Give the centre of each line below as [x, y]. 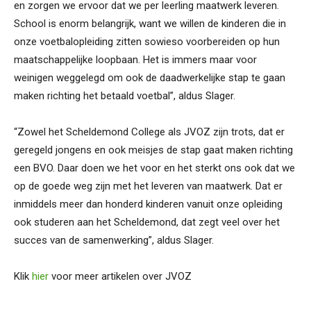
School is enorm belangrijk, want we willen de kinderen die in [150, 24]
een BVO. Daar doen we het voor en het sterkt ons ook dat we [154, 168]
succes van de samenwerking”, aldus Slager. [114, 241]
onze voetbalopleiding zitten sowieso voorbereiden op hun [147, 42]
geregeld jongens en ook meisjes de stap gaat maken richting [153, 150]
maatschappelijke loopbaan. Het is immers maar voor [135, 60]
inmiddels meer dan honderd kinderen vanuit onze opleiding [148, 204]
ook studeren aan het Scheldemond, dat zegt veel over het [147, 222]
